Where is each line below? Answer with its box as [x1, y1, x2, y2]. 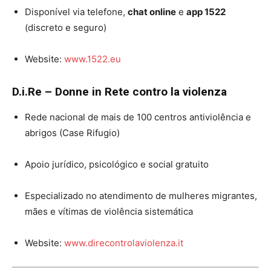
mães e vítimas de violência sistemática [25, 206, 193, 217]
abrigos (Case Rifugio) [25, 127, 120, 139]
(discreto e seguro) [25, 22, 106, 33]
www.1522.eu [64, 53, 121, 65]
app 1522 [186, 6, 226, 18]
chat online [128, 6, 176, 18]
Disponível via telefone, [25, 6, 128, 18]
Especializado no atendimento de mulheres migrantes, [25, 190, 257, 201]
